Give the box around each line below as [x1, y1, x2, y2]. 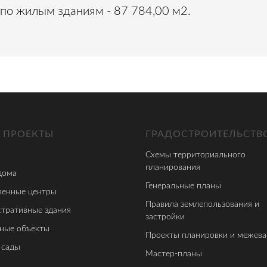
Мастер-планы [145, 249, 202, 258]
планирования [145, 163, 200, 172]
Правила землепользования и [145, 200, 259, 209]
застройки [145, 212, 185, 221]
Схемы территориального [145, 150, 246, 159]
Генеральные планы [145, 181, 221, 190]
